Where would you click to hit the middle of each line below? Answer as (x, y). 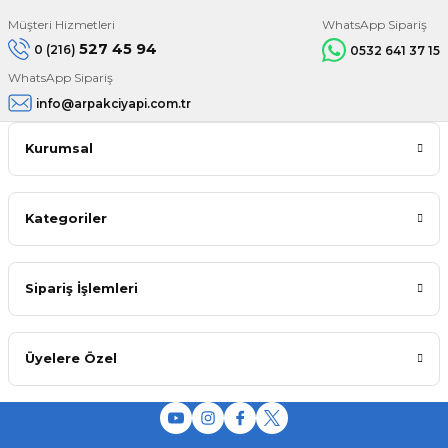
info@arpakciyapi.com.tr (113, 103)
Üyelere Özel (71, 359)
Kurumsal (59, 149)
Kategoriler (66, 219)
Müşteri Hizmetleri (61, 25)
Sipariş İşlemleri (81, 289)
